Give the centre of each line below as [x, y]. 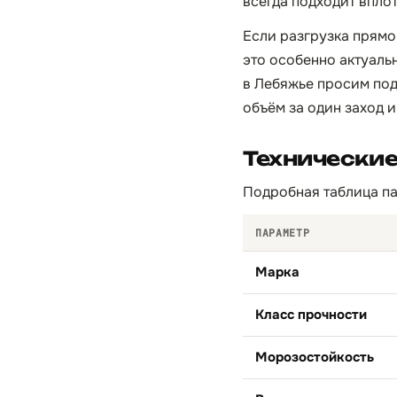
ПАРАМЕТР [283, 233]
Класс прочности [311, 315]
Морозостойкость [315, 357]
